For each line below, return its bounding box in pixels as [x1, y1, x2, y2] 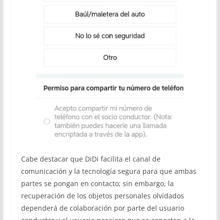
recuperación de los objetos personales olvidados [21, 191, 184, 200]
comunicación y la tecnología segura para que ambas [21, 166, 196, 176]
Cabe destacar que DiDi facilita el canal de [21, 154, 161, 164]
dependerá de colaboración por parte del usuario [21, 203, 184, 213]
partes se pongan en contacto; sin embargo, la [21, 178, 174, 188]
